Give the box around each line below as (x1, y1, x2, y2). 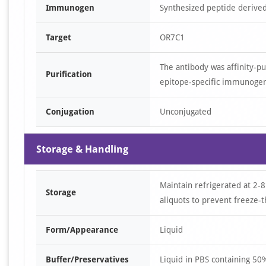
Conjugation (46, 107, 94, 116)
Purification (46, 69, 92, 79)
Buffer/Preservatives (46, 255, 129, 264)
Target (46, 33, 71, 42)
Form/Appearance (46, 225, 118, 235)
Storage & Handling (36, 143, 128, 155)
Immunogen (46, 3, 94, 12)
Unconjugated (160, 107, 211, 116)
